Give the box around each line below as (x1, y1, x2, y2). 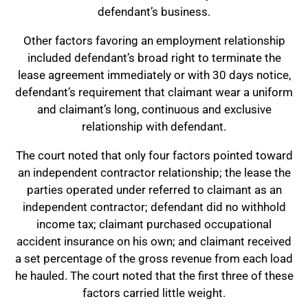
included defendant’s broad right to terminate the (27, 51, 281, 65)
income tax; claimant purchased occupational (36, 217, 272, 231)
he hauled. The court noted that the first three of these (14, 269, 294, 283)
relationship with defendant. (82, 120, 226, 133)
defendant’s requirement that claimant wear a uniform (15, 85, 293, 99)
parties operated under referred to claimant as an (26, 183, 282, 197)
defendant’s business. (98, 5, 210, 19)
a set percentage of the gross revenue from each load (15, 252, 293, 265)
